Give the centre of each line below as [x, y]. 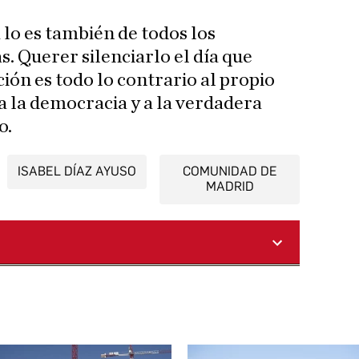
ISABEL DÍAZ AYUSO [77, 171]
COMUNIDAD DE [230, 171]
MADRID [230, 187]
